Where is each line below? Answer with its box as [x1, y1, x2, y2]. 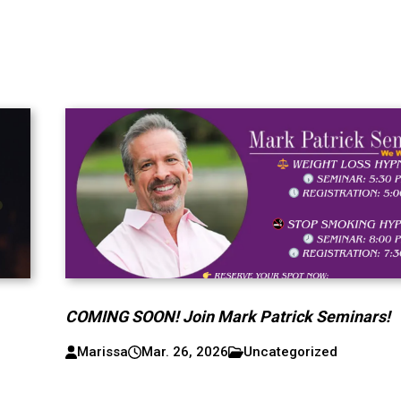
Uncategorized [243, 343, 338, 360]
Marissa [77, 343, 129, 360]
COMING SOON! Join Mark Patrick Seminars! [65, 306, 391, 326]
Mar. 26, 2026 [141, 343, 229, 360]
